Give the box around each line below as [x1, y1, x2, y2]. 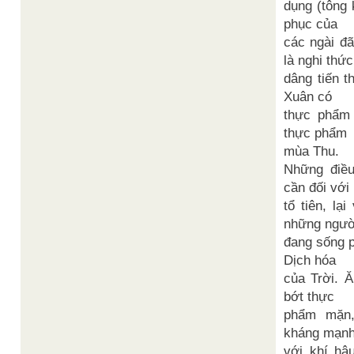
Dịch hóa [284, 252, 336, 269]
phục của [284, 16, 337, 32]
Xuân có [284, 88, 332, 105]
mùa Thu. [284, 143, 339, 160]
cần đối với [284, 179, 349, 196]
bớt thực [284, 288, 334, 305]
